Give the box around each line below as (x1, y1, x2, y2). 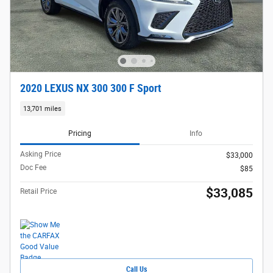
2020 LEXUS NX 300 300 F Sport (20, 82, 161, 95)
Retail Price (20, 187, 57, 196)
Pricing (68, 129, 91, 138)
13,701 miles (23, 104, 62, 113)
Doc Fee (20, 163, 46, 172)
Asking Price (20, 150, 61, 159)
